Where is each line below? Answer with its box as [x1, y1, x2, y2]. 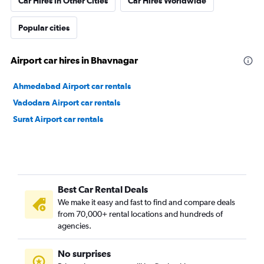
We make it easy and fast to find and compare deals [58, 197, 235, 207]
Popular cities [18, 23, 70, 32]
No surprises [58, 248, 111, 259]
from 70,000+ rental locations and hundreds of [58, 209, 223, 219]
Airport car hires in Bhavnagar [11, 55, 138, 65]
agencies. [58, 221, 91, 230]
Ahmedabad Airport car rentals [13, 81, 131, 91]
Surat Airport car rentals [13, 114, 103, 124]
